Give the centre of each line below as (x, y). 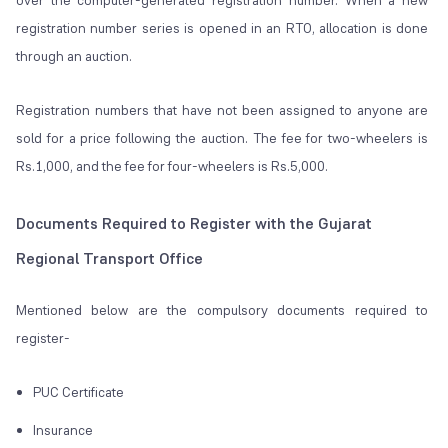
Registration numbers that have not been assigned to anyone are (222, 110)
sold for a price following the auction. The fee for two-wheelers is (222, 138)
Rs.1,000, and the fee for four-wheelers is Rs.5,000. (172, 166)
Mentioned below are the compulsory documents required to (222, 310)
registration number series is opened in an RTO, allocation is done (222, 28)
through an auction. (74, 56)
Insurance (63, 430)
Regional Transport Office (109, 259)
